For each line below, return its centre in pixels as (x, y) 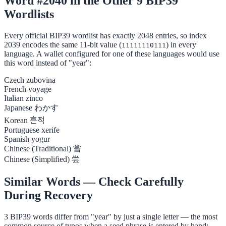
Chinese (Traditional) (38, 149)
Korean (16, 121)
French (15, 89)
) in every (181, 45)
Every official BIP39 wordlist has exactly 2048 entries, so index (105, 36)
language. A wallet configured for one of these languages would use (112, 54)
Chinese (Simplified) (37, 159)
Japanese (18, 108)
